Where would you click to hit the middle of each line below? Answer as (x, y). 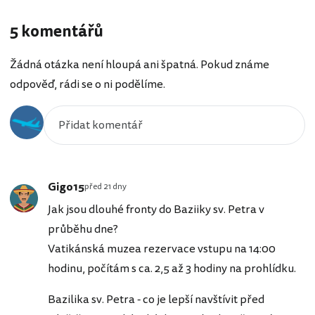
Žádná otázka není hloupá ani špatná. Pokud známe (140, 65)
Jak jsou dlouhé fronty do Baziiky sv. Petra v (156, 210)
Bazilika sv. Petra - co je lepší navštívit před (156, 300)
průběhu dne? (83, 230)
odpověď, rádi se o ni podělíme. (88, 85)
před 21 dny (105, 187)
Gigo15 (66, 187)
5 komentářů (57, 31)
